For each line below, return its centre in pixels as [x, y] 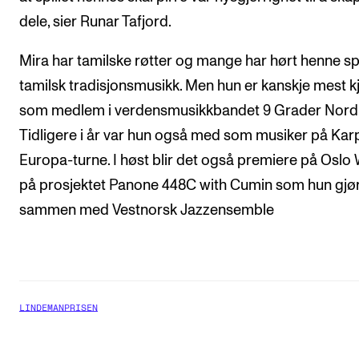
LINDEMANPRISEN [58, 309]
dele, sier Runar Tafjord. [95, 22]
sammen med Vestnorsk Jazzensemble [147, 211]
